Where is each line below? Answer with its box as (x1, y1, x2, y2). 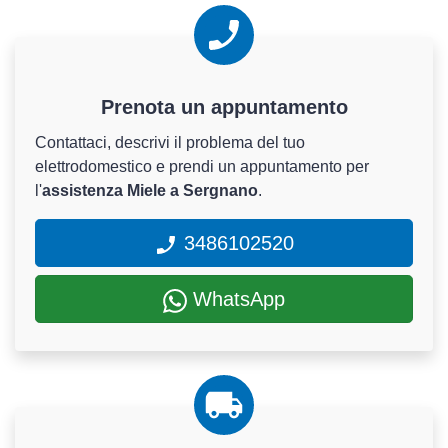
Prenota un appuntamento (100, 96, 348, 119)
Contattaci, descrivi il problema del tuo (35, 134, 305, 152)
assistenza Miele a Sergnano (42, 182, 258, 200)
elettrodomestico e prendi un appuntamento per (35, 158, 369, 176)
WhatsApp (187, 288, 285, 311)
